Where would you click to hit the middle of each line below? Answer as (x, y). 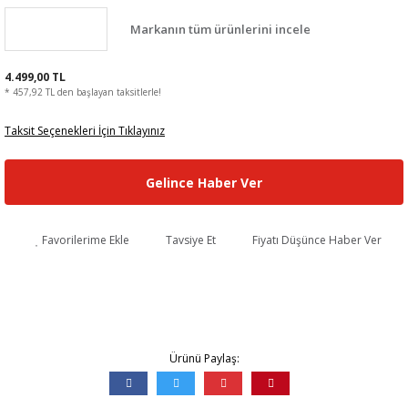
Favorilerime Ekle (86, 240)
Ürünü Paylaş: (204, 358)
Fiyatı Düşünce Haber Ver (317, 240)
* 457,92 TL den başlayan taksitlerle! (83, 92)
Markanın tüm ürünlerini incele (220, 29)
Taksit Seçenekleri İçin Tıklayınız (85, 131)
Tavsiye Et (191, 240)
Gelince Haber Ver (204, 182)
